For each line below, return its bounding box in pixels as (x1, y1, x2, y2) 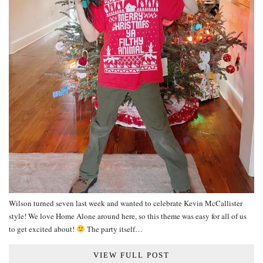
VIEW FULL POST (93, 250, 170, 259)
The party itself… (85, 223, 143, 234)
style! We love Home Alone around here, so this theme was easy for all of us (9, 210, 247, 221)
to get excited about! (9, 223, 76, 234)
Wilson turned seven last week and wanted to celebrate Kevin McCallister (9, 197, 242, 208)
